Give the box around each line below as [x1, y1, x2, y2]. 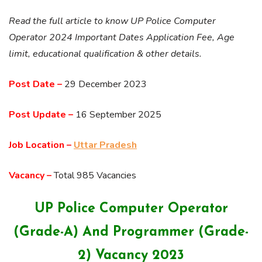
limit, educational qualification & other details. [9, 47, 202, 61]
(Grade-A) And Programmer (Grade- [13, 226, 249, 240]
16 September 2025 [73, 108, 161, 122]
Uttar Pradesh [74, 139, 137, 152]
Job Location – [9, 139, 71, 152]
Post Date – [9, 78, 62, 91]
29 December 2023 [62, 78, 147, 91]
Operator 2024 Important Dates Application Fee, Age [9, 31, 235, 44]
